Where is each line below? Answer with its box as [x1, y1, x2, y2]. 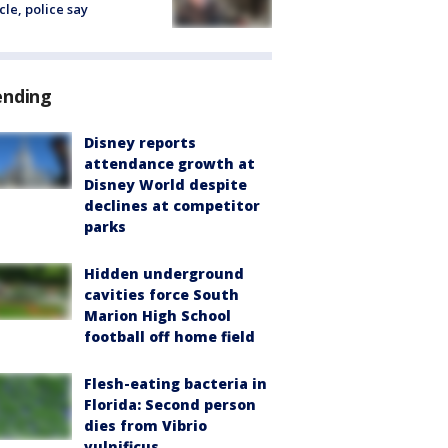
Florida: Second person [84, 395, 256, 415]
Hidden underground [84, 264, 244, 284]
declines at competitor [84, 196, 260, 216]
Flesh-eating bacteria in [84, 374, 267, 394]
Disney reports [84, 133, 196, 153]
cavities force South [84, 285, 239, 305]
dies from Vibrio [84, 416, 207, 436]
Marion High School [84, 306, 231, 326]
